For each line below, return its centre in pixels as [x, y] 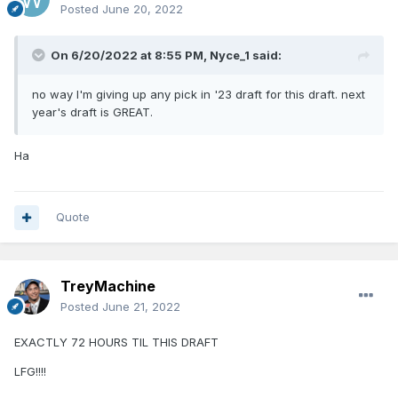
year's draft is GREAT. [92, 112]
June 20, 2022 [143, 9]
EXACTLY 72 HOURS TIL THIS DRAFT [116, 342]
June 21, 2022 [141, 307]
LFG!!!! [30, 372]
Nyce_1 [230, 56]
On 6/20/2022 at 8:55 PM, [130, 56]
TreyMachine [108, 287]
